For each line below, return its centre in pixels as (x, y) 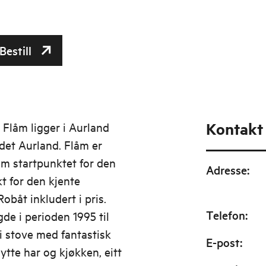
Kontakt (234, 129)
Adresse (226, 170)
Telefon (225, 215)
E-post (223, 242)
